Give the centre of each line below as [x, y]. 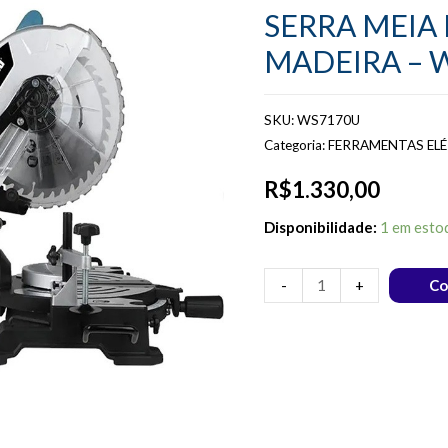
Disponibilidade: [320, 227]
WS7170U [328, 120]
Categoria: [296, 145]
